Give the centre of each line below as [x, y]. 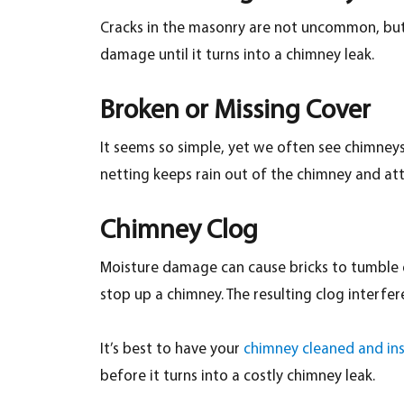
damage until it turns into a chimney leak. [238, 56]
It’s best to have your [172, 349]
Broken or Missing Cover [236, 112]
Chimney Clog [179, 231]
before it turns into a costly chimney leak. [238, 376]
